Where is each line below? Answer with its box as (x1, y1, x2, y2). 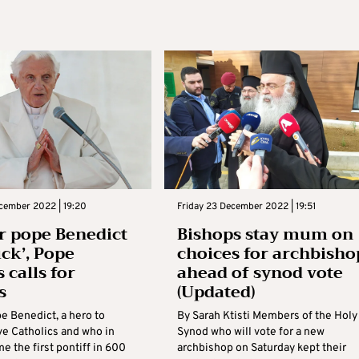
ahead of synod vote (176, 259, 343, 287)
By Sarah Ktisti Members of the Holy (176, 309, 357, 323)
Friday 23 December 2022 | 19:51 (176, 200, 316, 213)
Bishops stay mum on (176, 220, 353, 248)
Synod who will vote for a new (176, 325, 325, 339)
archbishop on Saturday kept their (176, 341, 346, 355)
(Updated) (176, 278, 255, 306)
